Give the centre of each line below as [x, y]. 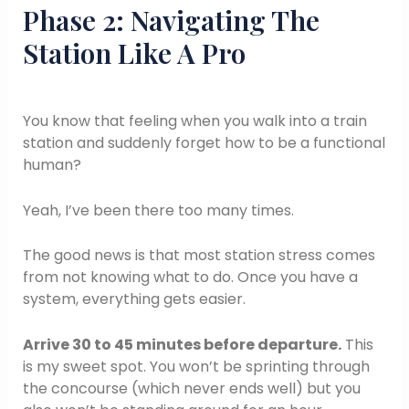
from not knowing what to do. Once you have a [190, 278]
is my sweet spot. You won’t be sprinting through [196, 366]
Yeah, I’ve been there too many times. [158, 210]
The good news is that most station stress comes [199, 256]
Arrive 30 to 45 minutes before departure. [182, 344]
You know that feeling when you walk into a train [194, 121]
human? [52, 164]
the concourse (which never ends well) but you [191, 388]
